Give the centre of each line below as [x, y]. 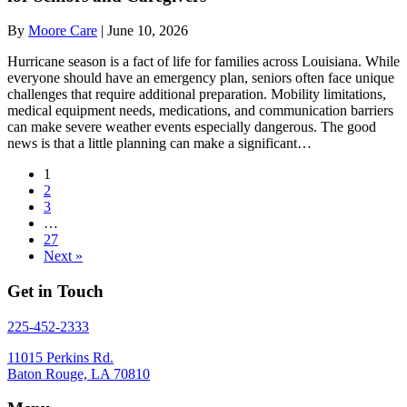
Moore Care [63, 31]
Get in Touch [55, 291]
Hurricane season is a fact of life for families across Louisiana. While [203, 62]
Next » [63, 256]
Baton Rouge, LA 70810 [79, 373]
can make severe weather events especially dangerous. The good [192, 127]
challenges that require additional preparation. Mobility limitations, [197, 94]
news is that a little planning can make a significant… [159, 144]
